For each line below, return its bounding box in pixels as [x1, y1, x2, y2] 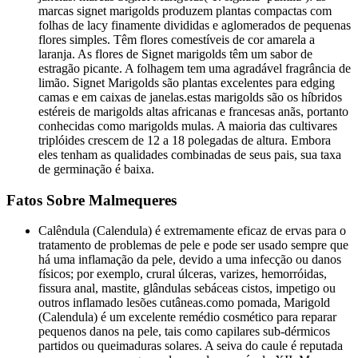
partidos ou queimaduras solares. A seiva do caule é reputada [38, 339, 343, 353]
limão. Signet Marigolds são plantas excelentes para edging [38, 75, 335, 89]
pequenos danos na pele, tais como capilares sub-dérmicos [38, 324, 330, 339]
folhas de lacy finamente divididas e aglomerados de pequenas [38, 18, 351, 32]
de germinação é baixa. [38, 161, 154, 176]
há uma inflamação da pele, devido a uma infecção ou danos [38, 253, 341, 267]
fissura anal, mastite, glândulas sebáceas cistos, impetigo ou [38, 281, 336, 296]
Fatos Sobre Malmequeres [6, 191, 177, 209]
